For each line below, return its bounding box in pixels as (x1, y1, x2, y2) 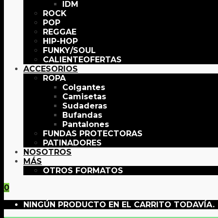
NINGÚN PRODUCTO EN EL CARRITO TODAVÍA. (23, 200, 215, 210)
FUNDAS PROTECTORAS (43, 129, 143, 139)
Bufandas (62, 110, 102, 120)
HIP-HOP (43, 36, 78, 46)
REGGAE (43, 27, 76, 37)
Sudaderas (62, 101, 107, 111)
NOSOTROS (23, 147, 72, 157)
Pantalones (62, 120, 109, 129)
